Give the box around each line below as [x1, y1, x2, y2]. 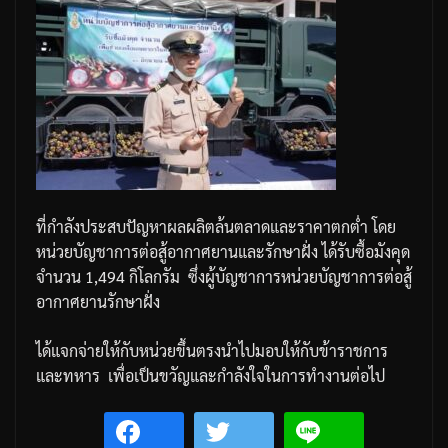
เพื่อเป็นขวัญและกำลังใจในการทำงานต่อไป [108, 365, 385, 387]
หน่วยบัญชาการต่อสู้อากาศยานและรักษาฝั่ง [36, 241, 318, 263]
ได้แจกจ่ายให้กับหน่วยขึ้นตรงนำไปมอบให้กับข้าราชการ [36, 340, 388, 362]
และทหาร [36, 365, 100, 387]
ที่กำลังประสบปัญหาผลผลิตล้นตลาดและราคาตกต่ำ [36, 216, 368, 238]
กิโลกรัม [129, 266, 180, 288]
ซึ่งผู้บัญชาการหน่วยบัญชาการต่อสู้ [188, 266, 412, 288]
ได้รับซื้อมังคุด [322, 241, 410, 263]
